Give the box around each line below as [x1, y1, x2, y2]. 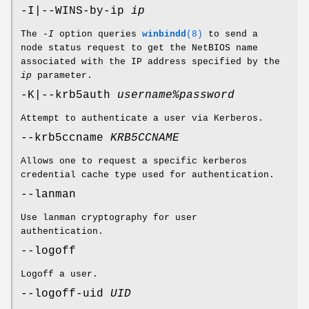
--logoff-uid [21, 288, 110, 301]
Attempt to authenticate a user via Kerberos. [21, 113, 263, 124]
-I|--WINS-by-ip [21, 5, 131, 18]
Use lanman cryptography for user [21, 212, 197, 223]
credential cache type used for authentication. [21, 170, 275, 181]
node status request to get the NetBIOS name [21, 43, 258, 54]
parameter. [32, 70, 92, 81]
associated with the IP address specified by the [21, 57, 280, 68]
